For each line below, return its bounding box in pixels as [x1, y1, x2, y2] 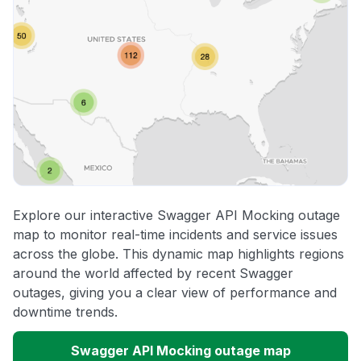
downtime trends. [13, 304, 118, 321]
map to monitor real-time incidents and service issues [13, 226, 338, 243]
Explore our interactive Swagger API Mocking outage [13, 207, 340, 224]
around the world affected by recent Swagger [13, 265, 293, 282]
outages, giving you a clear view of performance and [13, 284, 337, 301]
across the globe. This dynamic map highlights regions [13, 246, 344, 263]
